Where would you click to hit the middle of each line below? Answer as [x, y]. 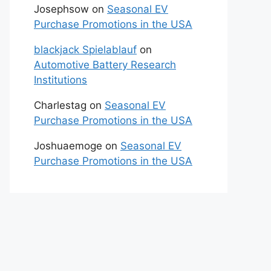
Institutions [60, 80]
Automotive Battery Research [105, 65]
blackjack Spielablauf [85, 50]
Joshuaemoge [68, 146]
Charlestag [60, 105]
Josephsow [61, 9]
